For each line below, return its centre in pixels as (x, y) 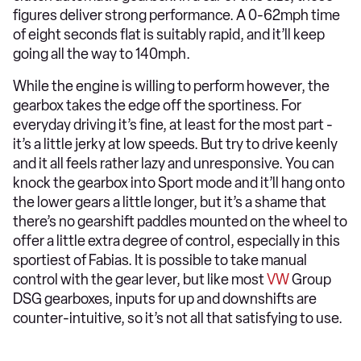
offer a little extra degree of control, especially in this (176, 241)
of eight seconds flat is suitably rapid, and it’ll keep (169, 34)
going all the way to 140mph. (104, 54)
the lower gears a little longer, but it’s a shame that (170, 202)
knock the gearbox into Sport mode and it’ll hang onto (179, 183)
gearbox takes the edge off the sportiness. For (157, 105)
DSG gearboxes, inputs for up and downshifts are (165, 299)
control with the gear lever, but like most (140, 279)
